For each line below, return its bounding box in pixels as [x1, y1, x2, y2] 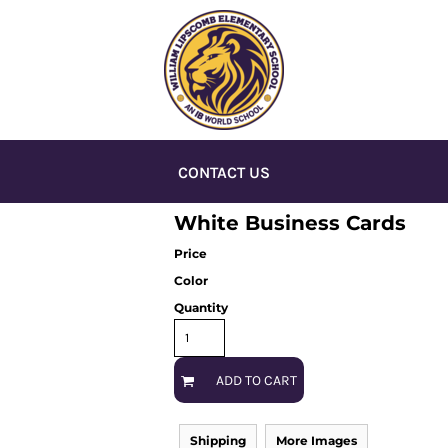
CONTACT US [178, 163, 270, 183]
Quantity [174, 300, 228, 315]
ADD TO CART [216, 372, 297, 390]
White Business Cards [174, 211, 406, 235]
